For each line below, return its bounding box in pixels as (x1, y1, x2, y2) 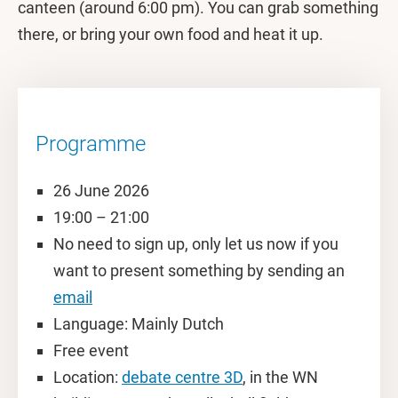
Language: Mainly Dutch (53, 314, 224, 333)
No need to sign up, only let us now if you (53, 235, 338, 253)
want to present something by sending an (53, 261, 345, 280)
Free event (53, 341, 129, 360)
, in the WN (243, 368, 318, 386)
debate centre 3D (122, 368, 243, 386)
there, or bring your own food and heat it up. (18, 25, 323, 44)
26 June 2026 (53, 181, 149, 200)
